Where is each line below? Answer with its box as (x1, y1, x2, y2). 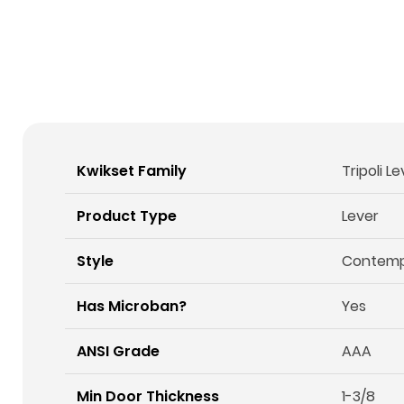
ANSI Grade (77, 340, 161, 362)
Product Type (77, 205, 178, 226)
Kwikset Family (77, 160, 188, 181)
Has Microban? (77, 295, 188, 317)
